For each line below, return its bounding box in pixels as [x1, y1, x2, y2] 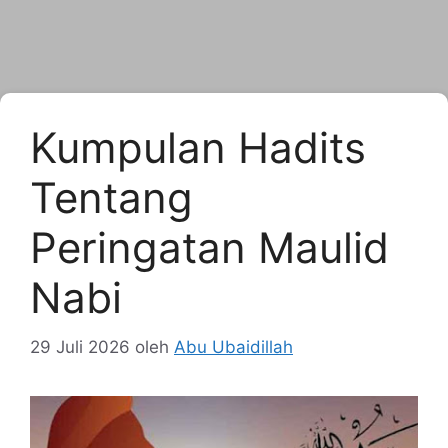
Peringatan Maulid [30, 222, 389, 273]
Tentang [30, 172, 193, 223]
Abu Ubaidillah [174, 336, 293, 357]
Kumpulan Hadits [30, 122, 366, 173]
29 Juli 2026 [30, 336, 130, 357]
